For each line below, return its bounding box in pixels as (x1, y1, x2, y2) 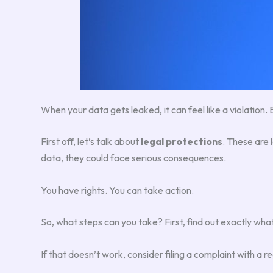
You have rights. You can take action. (41, 183, 194, 196)
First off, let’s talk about (41, 135, 141, 148)
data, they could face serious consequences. (41, 152, 226, 165)
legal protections (141, 135, 222, 148)
